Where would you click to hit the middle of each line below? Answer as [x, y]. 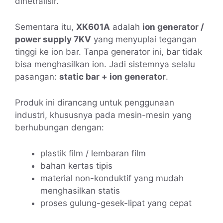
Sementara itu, [46, 27]
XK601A [93, 27]
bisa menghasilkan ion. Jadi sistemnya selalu [105, 64]
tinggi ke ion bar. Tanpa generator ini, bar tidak [109, 52]
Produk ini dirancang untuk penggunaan [95, 103]
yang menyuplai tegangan [144, 40]
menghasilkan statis [80, 191]
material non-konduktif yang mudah [112, 178]
